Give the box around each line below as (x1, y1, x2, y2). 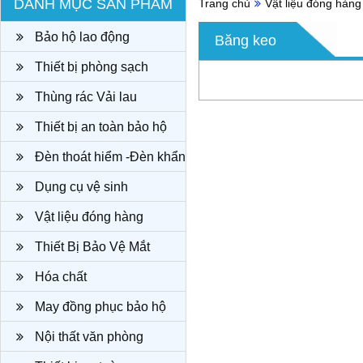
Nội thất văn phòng (32, 330, 143, 344)
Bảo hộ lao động (32, 30, 130, 44)
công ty (16, 330, 58, 344)
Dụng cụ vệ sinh (32, 180, 128, 194)
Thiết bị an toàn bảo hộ (32, 120, 167, 134)
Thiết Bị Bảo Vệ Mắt (32, 240, 150, 254)
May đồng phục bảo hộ (32, 300, 166, 314)
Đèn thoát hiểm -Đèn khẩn (32, 150, 186, 164)
